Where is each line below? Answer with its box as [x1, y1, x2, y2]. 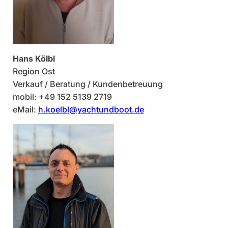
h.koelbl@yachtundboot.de [38, 104, 144, 115]
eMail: [12, 104, 38, 115]
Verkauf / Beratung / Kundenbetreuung [12, 78, 163, 89]
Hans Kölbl [12, 53, 55, 64]
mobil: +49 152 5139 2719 [12, 91, 112, 102]
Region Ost [12, 66, 55, 76]
